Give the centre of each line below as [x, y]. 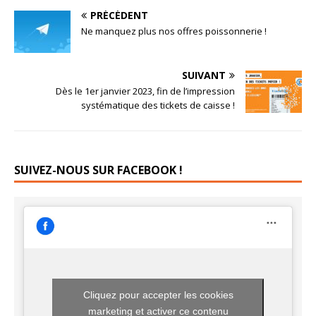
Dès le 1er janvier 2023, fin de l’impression [145, 91]
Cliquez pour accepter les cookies [158, 294]
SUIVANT [204, 75]
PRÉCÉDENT [119, 15]
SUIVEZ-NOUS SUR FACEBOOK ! [98, 170]
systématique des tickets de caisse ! [158, 105]
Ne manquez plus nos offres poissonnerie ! [174, 31]
